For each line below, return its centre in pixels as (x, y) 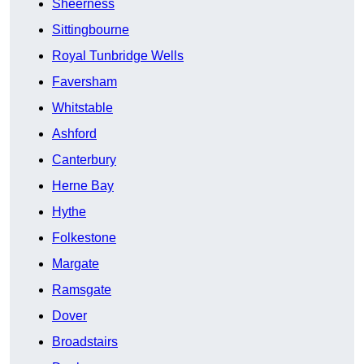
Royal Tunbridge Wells (118, 56)
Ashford (74, 134)
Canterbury (84, 160)
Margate (76, 264)
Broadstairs (85, 342)
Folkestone (84, 238)
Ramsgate (82, 290)
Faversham (84, 82)
